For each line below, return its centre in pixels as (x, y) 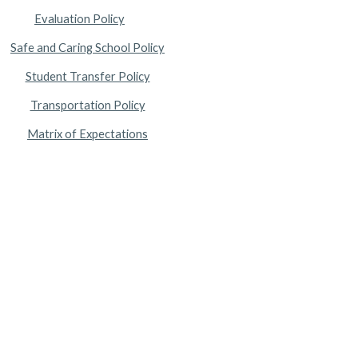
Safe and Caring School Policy (88, 48)
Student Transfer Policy (88, 76)
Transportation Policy (88, 105)
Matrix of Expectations (88, 134)
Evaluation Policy (80, 19)
